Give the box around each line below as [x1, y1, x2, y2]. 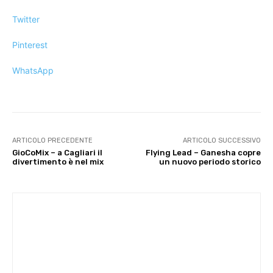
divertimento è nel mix [12, 157, 104, 167]
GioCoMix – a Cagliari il [12, 148, 102, 158]
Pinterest [12, 40, 48, 51]
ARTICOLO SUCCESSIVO [182, 136, 261, 145]
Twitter [12, 14, 40, 25]
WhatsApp [12, 65, 54, 76]
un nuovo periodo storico [158, 157, 261, 167]
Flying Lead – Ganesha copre [145, 148, 261, 158]
